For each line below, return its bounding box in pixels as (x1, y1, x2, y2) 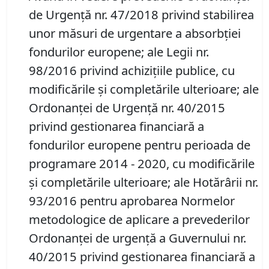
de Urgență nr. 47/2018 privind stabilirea (29, 6, 254, 23)
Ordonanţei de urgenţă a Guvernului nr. (29, 229, 246, 247)
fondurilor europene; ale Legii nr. (29, 43, 209, 61)
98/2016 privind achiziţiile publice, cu (29, 62, 235, 79)
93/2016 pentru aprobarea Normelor (29, 192, 235, 210)
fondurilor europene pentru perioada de (29, 136, 250, 154)
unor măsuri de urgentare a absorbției (29, 25, 241, 42)
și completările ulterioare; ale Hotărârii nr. (29, 174, 258, 191)
